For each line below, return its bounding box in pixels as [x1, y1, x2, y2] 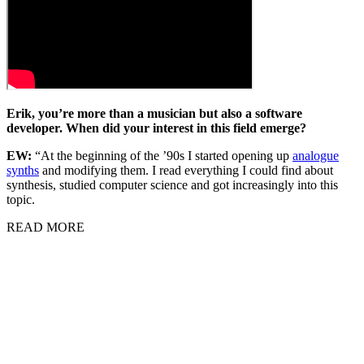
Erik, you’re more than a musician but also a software [6, 106, 302, 120]
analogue [292, 148, 339, 162]
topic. [6, 192, 38, 206]
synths [6, 162, 39, 177]
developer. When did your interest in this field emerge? [6, 120, 306, 135]
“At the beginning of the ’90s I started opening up [32, 148, 292, 162]
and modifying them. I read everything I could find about [39, 162, 333, 177]
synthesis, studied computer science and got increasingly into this [6, 177, 338, 192]
